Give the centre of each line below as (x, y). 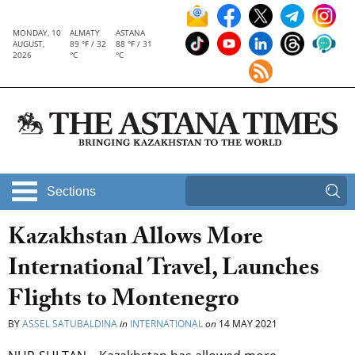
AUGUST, (29, 44)
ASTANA (131, 32)
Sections (71, 192)
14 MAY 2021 (247, 324)
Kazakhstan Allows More (136, 240)
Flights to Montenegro (126, 302)
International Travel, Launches (164, 271)
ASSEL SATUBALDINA (70, 324)
